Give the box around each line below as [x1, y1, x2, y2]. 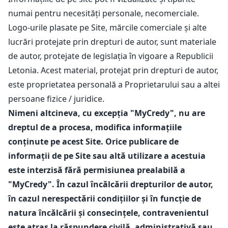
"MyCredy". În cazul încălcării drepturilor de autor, [8, 179, 213, 190]
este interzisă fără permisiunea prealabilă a [8, 164, 185, 176]
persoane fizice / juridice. [8, 93, 104, 104]
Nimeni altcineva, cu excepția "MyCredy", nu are [8, 107, 205, 119]
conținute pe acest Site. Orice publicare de [8, 136, 179, 147]
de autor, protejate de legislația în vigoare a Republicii [8, 50, 213, 62]
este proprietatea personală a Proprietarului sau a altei [8, 79, 220, 90]
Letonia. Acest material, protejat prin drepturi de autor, [8, 65, 218, 76]
